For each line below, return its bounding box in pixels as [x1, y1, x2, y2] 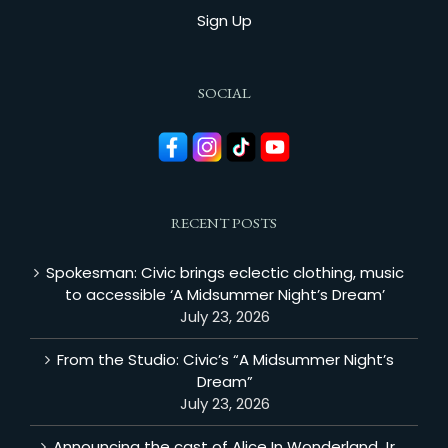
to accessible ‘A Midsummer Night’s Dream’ [65, 283, 385, 305]
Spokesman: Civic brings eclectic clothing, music [46, 261, 404, 283]
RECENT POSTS [171, 212, 277, 232]
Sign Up [196, 10, 252, 32]
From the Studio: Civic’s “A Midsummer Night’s [56, 348, 394, 370]
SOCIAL [197, 83, 251, 103]
